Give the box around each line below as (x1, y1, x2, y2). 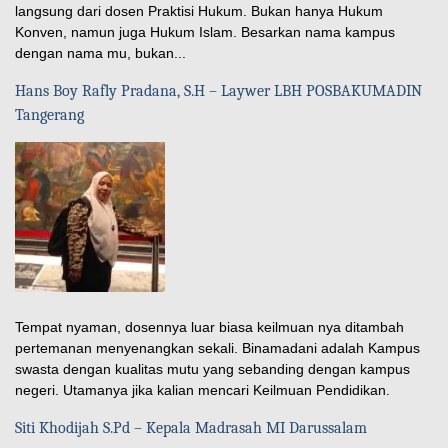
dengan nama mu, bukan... (15, 44, 186, 61)
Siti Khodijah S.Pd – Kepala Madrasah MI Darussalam (15, 418, 367, 437)
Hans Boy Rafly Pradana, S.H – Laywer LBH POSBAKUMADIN (15, 81, 422, 100)
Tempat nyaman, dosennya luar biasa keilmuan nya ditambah (15, 318, 404, 335)
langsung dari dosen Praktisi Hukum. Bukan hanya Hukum (15, 2, 383, 19)
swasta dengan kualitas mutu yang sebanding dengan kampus (15, 360, 410, 377)
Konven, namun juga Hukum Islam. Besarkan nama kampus (15, 23, 395, 40)
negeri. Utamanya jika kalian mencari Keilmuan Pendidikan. (15, 381, 390, 398)
